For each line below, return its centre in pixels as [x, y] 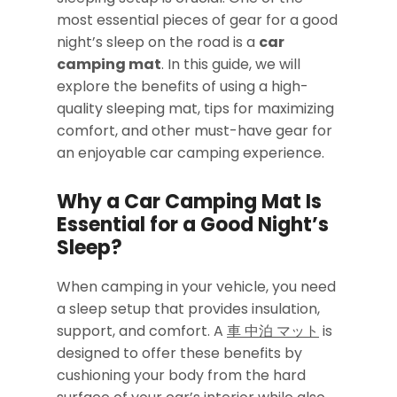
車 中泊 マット [273, 331]
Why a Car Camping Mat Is [189, 202]
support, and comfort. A [142, 331]
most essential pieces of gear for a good [197, 20]
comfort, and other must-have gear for [195, 131]
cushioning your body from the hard [181, 376]
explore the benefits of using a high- [183, 87]
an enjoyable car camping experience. [191, 153]
